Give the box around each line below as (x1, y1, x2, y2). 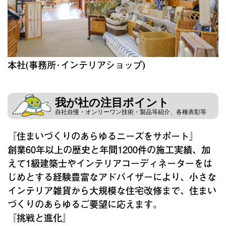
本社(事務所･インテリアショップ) (8, 58, 154, 72)
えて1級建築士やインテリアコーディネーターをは (8, 156, 212, 171)
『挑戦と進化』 (8, 210, 71, 225)
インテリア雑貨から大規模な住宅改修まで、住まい (8, 183, 216, 198)
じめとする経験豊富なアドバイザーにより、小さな (8, 169, 216, 184)
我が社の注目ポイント (55, 96, 169, 109)
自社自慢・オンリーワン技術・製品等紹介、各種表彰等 (55, 108, 206, 116)
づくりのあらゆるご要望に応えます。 (8, 197, 162, 211)
